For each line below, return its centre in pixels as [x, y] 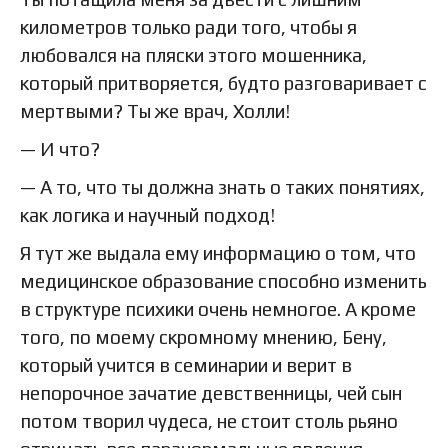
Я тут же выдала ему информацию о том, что [218, 252]
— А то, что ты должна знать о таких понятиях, [222, 186]
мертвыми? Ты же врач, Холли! [155, 110]
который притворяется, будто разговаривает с [223, 82]
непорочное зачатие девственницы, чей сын [211, 392]
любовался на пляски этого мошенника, [193, 54]
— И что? [60, 148]
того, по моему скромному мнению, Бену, [203, 336]
